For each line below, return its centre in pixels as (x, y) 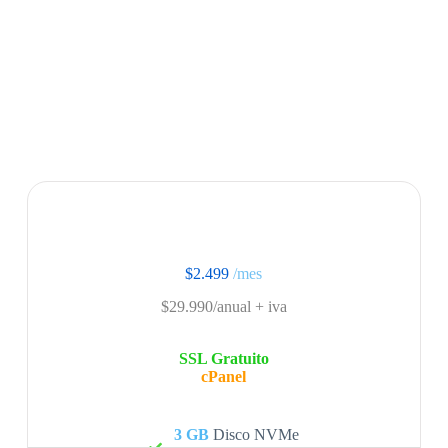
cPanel (224, 377)
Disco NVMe (253, 435)
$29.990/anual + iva (223, 306)
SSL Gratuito (223, 359)
